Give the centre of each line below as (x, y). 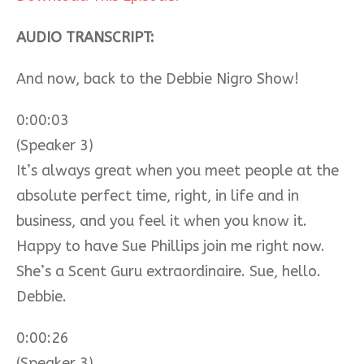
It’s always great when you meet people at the (178, 170)
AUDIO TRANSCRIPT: (87, 37)
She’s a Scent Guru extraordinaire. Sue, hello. (169, 271)
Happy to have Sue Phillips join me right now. (171, 246)
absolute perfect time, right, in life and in (158, 195)
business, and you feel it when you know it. (162, 221)
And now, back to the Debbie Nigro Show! (158, 78)
